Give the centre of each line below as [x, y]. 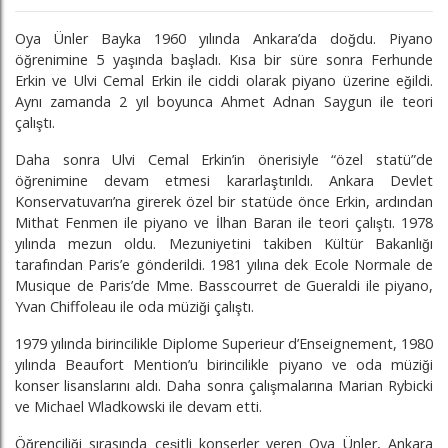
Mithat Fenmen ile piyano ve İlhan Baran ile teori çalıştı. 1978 [224, 222]
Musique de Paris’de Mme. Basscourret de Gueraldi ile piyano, [224, 285]
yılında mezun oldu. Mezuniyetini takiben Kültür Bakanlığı [224, 243]
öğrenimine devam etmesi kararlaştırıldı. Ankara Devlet [224, 180]
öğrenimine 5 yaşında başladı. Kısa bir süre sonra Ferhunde [224, 59]
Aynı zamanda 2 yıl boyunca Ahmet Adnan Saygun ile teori [224, 101]
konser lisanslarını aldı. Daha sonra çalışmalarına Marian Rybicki [224, 385]
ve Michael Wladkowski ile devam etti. [138, 406]
